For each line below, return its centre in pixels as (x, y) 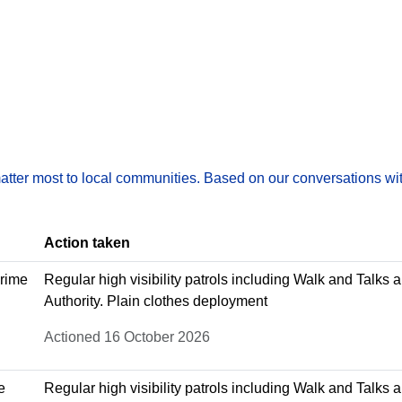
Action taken (87, 242)
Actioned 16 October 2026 (127, 336)
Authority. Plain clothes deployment (156, 301)
